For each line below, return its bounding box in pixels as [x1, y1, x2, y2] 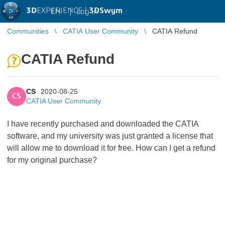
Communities [7, 27, 49, 35]
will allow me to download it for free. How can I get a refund [7, 144, 215, 152]
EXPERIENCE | [37, 7, 89, 15]
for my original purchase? [7, 156, 97, 164]
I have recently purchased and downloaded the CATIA [7, 120, 198, 128]
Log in [76, 7, 98, 16]
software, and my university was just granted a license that [7, 132, 213, 140]
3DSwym [89, 7, 123, 15]
